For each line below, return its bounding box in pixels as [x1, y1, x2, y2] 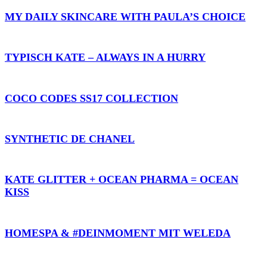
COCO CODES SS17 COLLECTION [5, 92, 178, 104]
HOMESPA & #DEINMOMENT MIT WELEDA [5, 226, 231, 239]
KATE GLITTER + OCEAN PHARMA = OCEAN [5, 173, 238, 186]
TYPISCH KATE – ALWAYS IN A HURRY [5, 51, 206, 64]
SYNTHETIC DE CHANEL [5, 133, 135, 145]
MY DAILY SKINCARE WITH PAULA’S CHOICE [5, 11, 246, 23]
